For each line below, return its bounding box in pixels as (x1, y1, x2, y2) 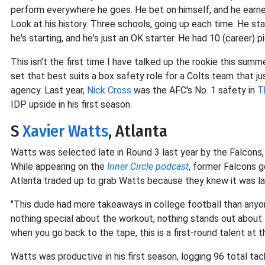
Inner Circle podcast (107, 161, 189, 173)
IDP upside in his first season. (11, 99, 132, 111)
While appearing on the (11, 161, 107, 173)
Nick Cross (87, 85, 131, 96)
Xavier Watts (22, 121, 108, 141)
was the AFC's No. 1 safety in (131, 85, 257, 96)
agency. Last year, (11, 85, 87, 96)
